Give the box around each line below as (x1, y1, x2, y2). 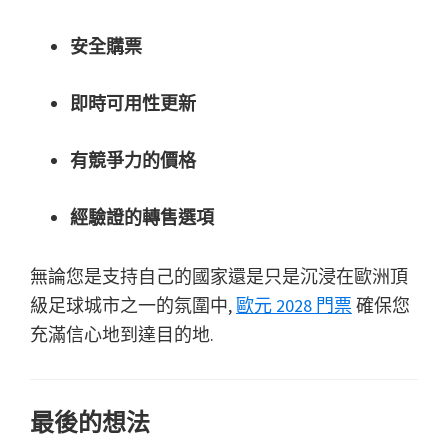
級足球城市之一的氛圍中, (30, 294, 236, 318)
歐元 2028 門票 (236, 294, 352, 318)
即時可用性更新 (70, 92, 196, 116)
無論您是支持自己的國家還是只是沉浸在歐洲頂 (30, 265, 408, 289)
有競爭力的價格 (70, 149, 196, 173)
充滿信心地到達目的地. (30, 323, 214, 347)
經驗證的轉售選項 (70, 206, 214, 230)
